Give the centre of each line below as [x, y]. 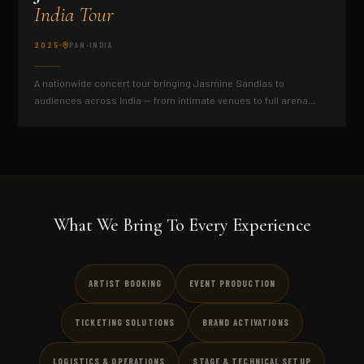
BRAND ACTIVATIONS [246, 322]
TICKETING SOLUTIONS [125, 322]
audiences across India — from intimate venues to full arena [171, 100]
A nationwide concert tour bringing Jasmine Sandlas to [160, 83]
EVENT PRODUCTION [232, 283]
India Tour [74, 14]
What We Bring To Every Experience [182, 225]
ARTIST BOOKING [125, 283]
